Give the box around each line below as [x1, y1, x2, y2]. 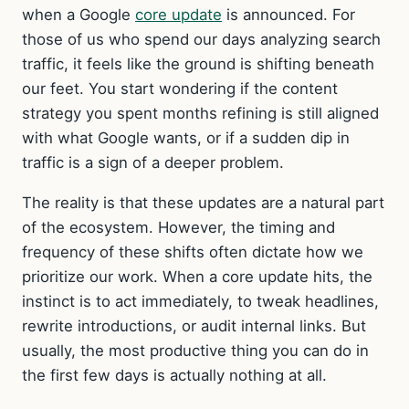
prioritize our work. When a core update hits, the [22, 267, 372, 287]
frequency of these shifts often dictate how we [22, 243, 363, 262]
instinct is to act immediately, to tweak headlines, [22, 292, 379, 311]
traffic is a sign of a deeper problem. [22, 153, 284, 173]
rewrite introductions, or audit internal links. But [22, 317, 366, 336]
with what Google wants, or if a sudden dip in [22, 129, 350, 148]
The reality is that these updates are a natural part [22, 194, 384, 213]
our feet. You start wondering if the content [22, 79, 338, 99]
